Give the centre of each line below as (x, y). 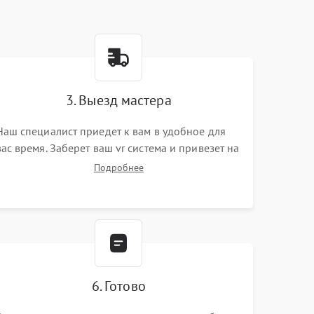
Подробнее (118, 168)
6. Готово (118, 286)
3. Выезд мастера (119, 100)
